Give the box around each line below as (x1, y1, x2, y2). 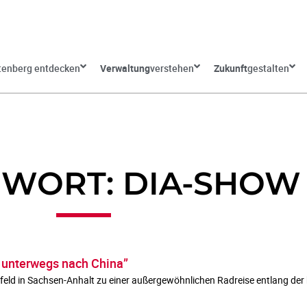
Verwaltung (99, 62, 150, 75)
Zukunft (213, 62, 247, 75)
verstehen (149, 62, 194, 75)
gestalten (247, 62, 289, 75)
